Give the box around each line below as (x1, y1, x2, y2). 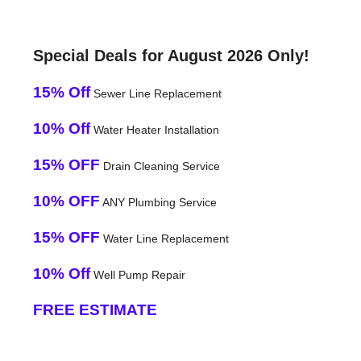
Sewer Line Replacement (89, 86, 222, 100)
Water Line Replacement (99, 231, 229, 245)
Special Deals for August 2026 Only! (32, 46, 309, 64)
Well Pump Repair (89, 268, 185, 281)
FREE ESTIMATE (32, 301, 157, 318)
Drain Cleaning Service (99, 159, 220, 172)
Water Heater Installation (89, 122, 219, 136)
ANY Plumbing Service (99, 195, 217, 209)
